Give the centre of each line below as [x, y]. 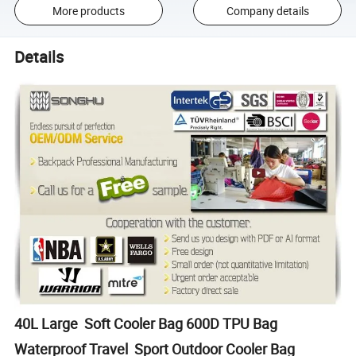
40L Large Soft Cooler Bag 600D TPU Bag [146, 324]
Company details [267, 10]
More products [88, 10]
